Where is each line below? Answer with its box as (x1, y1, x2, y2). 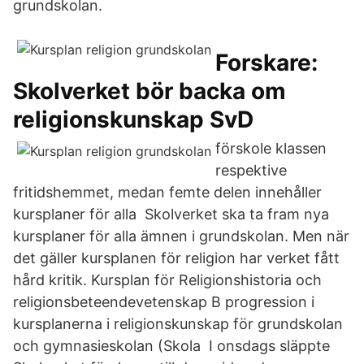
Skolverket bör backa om (13, 77, 286, 105)
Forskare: (215, 49, 318, 76)
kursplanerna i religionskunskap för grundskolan (13, 315, 343, 332)
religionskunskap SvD (13, 106, 253, 133)
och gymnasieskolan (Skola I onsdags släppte (13, 337, 330, 354)
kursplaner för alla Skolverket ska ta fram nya (13, 206, 329, 223)
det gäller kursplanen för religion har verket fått (13, 249, 340, 266)
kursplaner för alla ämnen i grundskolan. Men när (13, 227, 349, 245)
